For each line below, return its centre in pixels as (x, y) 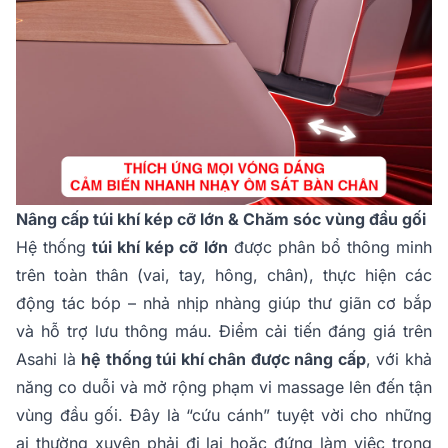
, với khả (399, 359)
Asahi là (49, 359)
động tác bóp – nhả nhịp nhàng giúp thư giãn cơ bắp (224, 303)
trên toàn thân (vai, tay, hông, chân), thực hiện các (224, 275)
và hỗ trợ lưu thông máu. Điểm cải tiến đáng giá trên (224, 331)
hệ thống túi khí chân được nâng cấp (223, 359)
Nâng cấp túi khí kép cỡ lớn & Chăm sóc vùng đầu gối (221, 219)
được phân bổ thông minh (330, 247)
